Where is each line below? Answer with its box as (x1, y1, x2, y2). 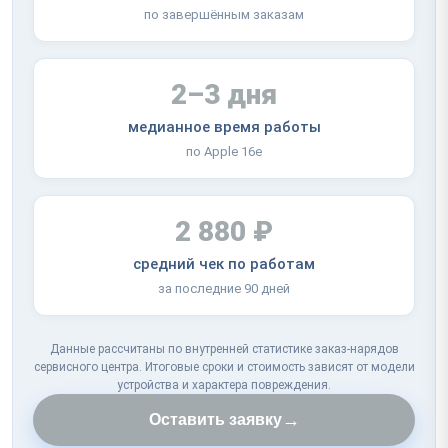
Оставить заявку (148, 410, 282, 428)
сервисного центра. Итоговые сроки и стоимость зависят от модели (33, 359, 415, 374)
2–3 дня (171, 77, 277, 111)
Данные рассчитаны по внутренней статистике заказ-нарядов (49, 341, 399, 356)
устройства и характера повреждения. (117, 377, 331, 392)
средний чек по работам (133, 254, 315, 273)
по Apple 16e (186, 143, 262, 159)
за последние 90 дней (158, 280, 290, 296)
